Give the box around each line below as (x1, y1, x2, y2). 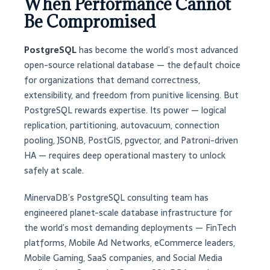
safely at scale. (24, 163, 84, 178)
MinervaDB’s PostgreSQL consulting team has (24, 190, 209, 206)
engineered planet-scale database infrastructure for (24, 206, 232, 221)
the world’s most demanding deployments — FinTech (24, 221, 236, 236)
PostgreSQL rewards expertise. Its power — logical (24, 103, 226, 118)
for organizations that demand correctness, (24, 73, 200, 88)
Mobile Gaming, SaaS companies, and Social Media (24, 251, 222, 266)
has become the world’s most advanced (77, 43, 238, 58)
